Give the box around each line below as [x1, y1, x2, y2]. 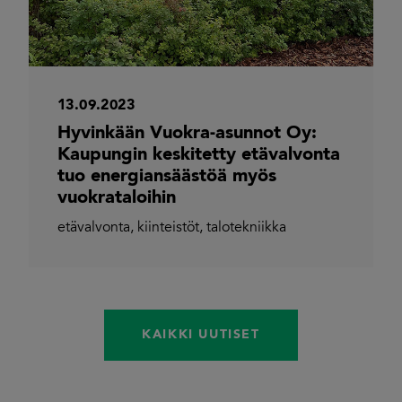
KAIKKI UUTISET [142, 328, 260, 341]
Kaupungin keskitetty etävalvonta [57, 145, 340, 164]
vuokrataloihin [57, 188, 176, 207]
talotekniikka [206, 220, 286, 235]
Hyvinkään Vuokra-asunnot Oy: [57, 124, 317, 143]
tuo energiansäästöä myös [57, 167, 276, 186]
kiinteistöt [137, 220, 199, 235]
